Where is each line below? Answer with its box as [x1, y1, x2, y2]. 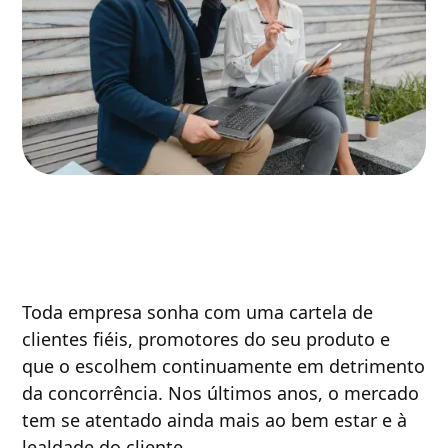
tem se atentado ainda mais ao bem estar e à [22, 407, 408, 432]
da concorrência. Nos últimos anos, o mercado [22, 380, 420, 405]
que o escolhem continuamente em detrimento [22, 353, 426, 378]
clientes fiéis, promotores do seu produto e [22, 326, 391, 351]
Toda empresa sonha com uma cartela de [22, 299, 374, 324]
